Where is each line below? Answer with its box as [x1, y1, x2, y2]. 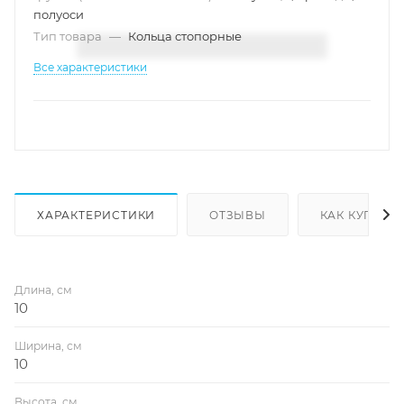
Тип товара [33, 28, 105, 43]
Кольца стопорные [128, 28, 242, 43]
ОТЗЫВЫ [209, 207, 266, 222]
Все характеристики [33, 60, 147, 74]
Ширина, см [14, 338, 82, 353]
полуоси [33, 6, 84, 22]
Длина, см [14, 282, 72, 297]
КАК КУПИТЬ [319, 207, 399, 222]
